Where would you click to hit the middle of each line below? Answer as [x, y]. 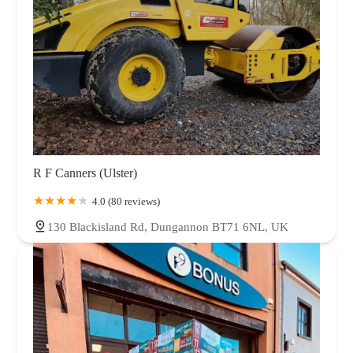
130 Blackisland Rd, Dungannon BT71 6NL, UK [168, 227]
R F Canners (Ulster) [85, 173]
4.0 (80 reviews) [126, 201]
